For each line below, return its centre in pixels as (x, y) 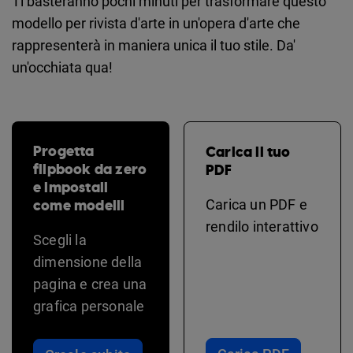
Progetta (64, 151)
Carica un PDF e (256, 204)
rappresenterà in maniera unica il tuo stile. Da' (154, 45)
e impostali (71, 187)
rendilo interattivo (262, 226)
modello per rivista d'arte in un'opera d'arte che (156, 23)
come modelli (79, 205)
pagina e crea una (90, 284)
